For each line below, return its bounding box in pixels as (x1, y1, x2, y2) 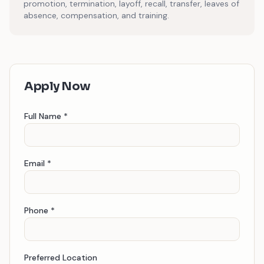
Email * (24, 158, 51, 169)
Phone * (24, 205, 55, 216)
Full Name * (24, 111, 68, 121)
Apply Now (24, 79, 91, 94)
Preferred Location (24, 252, 97, 263)
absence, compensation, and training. (24, 10, 169, 21)
